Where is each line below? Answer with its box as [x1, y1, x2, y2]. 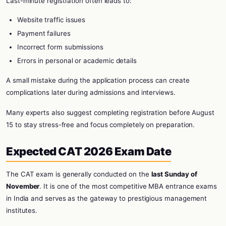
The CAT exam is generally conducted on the [6, 170, 151, 178]
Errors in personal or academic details [17, 56, 137, 65]
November [6, 182, 40, 190]
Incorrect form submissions [17, 43, 103, 51]
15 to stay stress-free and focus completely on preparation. [6, 121, 195, 129]
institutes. [6, 206, 38, 214]
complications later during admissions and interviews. [6, 88, 176, 96]
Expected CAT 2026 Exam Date [6, 145, 172, 158]
